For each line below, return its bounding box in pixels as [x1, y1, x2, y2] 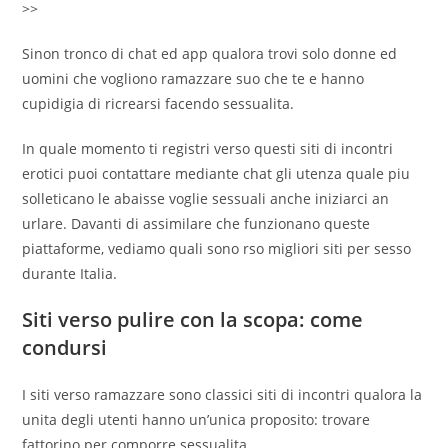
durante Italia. [22, 264, 118, 283]
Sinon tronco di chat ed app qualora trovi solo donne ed [22, 44, 398, 63]
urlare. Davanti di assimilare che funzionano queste [22, 214, 371, 233]
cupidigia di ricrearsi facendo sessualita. [22, 94, 295, 113]
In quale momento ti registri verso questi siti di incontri [22, 139, 394, 158]
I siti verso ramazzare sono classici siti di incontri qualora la [22, 385, 423, 404]
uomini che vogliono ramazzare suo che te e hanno [22, 69, 365, 88]
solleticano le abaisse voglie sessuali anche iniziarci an [22, 189, 390, 208]
